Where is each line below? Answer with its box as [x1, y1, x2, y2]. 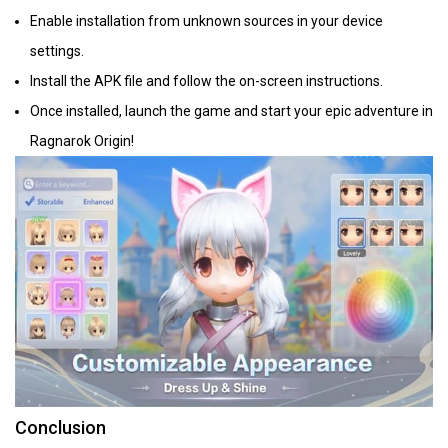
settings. [30, 43, 84, 60]
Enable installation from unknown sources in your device [30, 13, 383, 30]
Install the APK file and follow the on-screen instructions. [30, 73, 383, 90]
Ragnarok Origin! [30, 133, 134, 150]
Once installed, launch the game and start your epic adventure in [30, 103, 433, 120]
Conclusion [15, 417, 106, 439]
